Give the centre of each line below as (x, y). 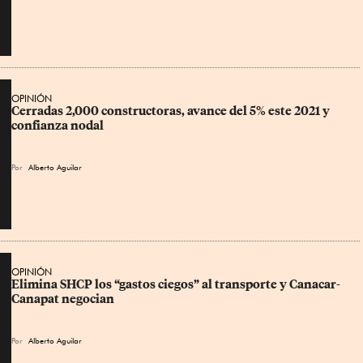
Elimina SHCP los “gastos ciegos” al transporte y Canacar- (176, 284)
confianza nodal (58, 126)
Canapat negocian (63, 299)
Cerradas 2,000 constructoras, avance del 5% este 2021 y (172, 111)
